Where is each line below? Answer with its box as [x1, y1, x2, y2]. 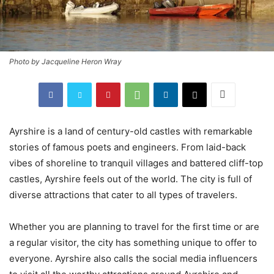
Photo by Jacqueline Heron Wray [9, 56, 122, 66]
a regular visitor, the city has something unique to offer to [9, 236, 257, 248]
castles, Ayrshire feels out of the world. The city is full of [9, 172, 252, 185]
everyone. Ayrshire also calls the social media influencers [9, 252, 257, 264]
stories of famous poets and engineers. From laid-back [9, 141, 246, 153]
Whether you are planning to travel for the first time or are [9, 220, 259, 232]
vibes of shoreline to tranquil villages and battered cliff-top [9, 157, 263, 169]
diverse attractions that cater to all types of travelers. [9, 188, 240, 201]
